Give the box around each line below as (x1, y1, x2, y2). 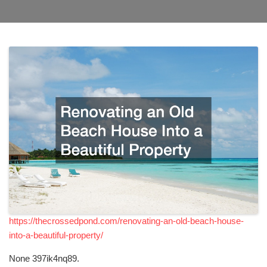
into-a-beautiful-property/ (9, 230, 103, 241)
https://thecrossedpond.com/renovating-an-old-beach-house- (9, 216, 244, 226)
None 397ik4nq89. (9, 253, 79, 264)
